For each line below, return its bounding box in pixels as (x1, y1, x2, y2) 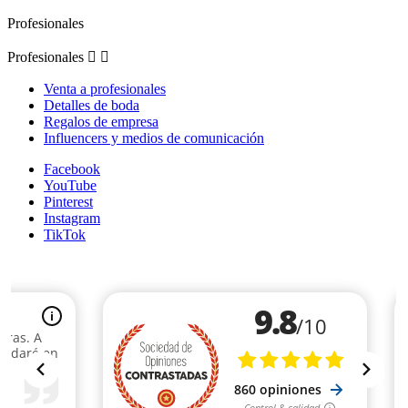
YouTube (44, 178, 97, 194)
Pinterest (44, 194, 93, 210)
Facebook (44, 161, 100, 178)
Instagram (44, 210, 100, 227)
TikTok (44, 227, 86, 243)
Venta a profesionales (44, 81, 166, 97)
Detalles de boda (44, 97, 139, 114)
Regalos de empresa (44, 114, 158, 130)
